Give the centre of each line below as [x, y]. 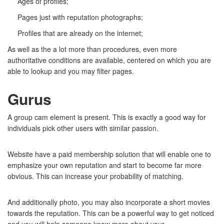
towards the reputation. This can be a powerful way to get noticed [111, 213]
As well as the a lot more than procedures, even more [92, 49]
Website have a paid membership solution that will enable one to [109, 154]
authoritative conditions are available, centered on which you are [109, 60]
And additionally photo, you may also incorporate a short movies [109, 202]
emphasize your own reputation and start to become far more [104, 165]
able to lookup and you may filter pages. [71, 71]
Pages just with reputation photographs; [80, 17]
